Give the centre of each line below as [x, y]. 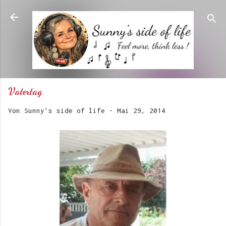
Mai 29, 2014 [141, 111]
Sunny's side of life [65, 111]
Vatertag [25, 92]
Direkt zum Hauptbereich [113, 13]
